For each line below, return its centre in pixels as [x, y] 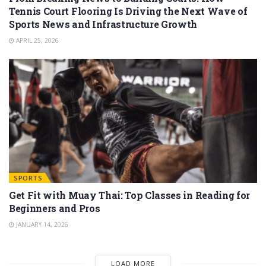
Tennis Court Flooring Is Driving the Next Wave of [128, 11]
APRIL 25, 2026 [37, 40]
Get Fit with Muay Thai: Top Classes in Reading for [129, 195]
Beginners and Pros [55, 208]
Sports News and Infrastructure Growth [103, 24]
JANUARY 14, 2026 [41, 224]
